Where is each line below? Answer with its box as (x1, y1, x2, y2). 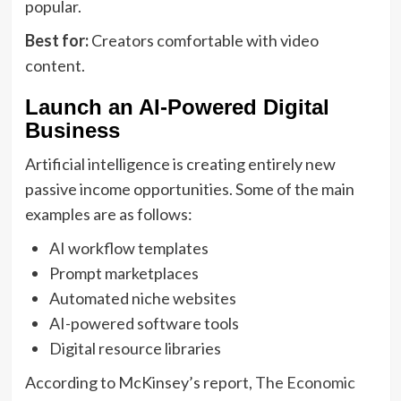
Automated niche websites (48, 287, 236, 308)
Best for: (24, 30, 89, 50)
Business (24, 117, 120, 142)
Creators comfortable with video (88, 30, 319, 50)
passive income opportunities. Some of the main (24, 178, 354, 199)
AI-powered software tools (48, 312, 239, 333)
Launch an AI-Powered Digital (24, 94, 329, 119)
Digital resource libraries (48, 337, 221, 358)
